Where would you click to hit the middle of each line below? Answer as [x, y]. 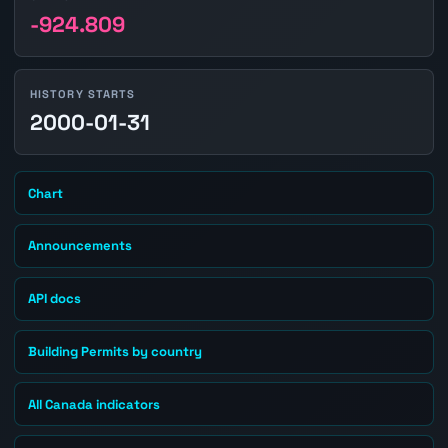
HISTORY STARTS [82, 93]
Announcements [80, 246]
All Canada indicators [94, 404]
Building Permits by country [115, 352]
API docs [55, 299]
